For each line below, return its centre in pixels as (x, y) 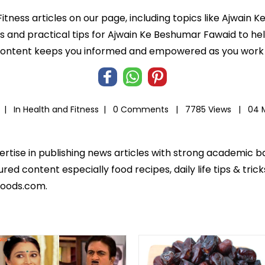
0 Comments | (148, 109)
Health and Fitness (61, 109)
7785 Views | (215, 109)
